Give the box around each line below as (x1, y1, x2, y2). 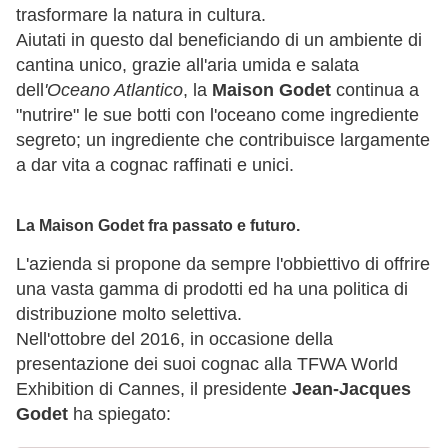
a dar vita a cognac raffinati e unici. (16, 154, 294, 175)
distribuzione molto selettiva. (16, 304, 242, 325)
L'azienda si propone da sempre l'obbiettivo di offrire (16, 254, 430, 275)
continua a (331, 79, 419, 100)
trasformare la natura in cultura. (16, 4, 266, 25)
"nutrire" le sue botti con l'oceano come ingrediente (16, 104, 419, 125)
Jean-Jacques (292, 379, 411, 400)
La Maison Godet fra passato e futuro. (16, 216, 300, 235)
